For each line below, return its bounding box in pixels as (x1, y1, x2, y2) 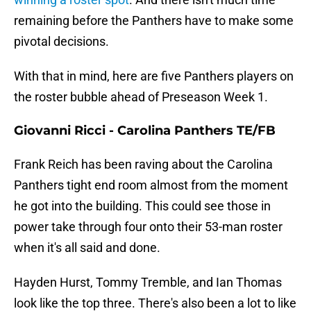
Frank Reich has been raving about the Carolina (14, 157, 273, 172)
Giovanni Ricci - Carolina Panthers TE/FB (14, 123, 276, 139)
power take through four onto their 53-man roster (14, 219, 283, 235)
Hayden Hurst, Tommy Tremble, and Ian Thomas (14, 275, 282, 290)
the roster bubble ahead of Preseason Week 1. (14, 90, 268, 105)
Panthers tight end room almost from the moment (14, 178, 288, 193)
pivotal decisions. (14, 34, 109, 49)
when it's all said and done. (14, 240, 160, 255)
